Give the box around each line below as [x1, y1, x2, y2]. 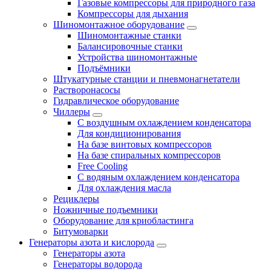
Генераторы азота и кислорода [29, 237, 154, 247]
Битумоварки [53, 226, 108, 237]
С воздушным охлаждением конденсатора [77, 117, 251, 128]
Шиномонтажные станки [77, 30, 181, 41]
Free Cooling [77, 160, 128, 171]
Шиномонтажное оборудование [53, 19, 184, 30]
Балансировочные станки [77, 41, 183, 51]
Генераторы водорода [53, 258, 142, 269]
